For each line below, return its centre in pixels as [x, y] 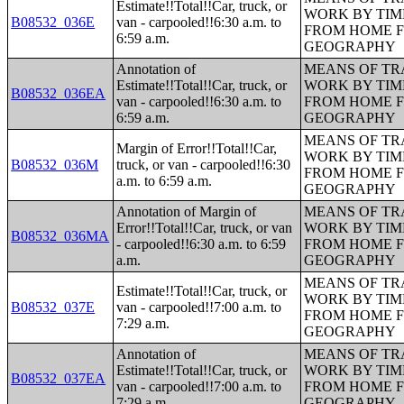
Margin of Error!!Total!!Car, [197, 148]
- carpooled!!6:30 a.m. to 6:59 [202, 244]
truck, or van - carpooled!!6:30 [204, 165]
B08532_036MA [60, 236]
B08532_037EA [59, 378]
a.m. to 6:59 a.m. [165, 181]
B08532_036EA [59, 93]
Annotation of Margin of [187, 211]
